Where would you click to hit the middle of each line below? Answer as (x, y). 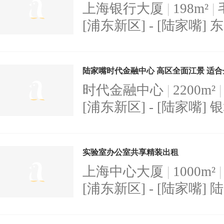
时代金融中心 (125, 90)
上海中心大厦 (125, 172)
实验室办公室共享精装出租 (130, 152)
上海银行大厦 (125, 9)
